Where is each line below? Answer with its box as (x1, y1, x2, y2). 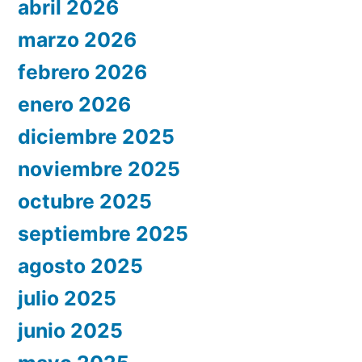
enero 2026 (18, 92, 131, 117)
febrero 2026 (18, 60, 147, 85)
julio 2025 (18, 286, 116, 311)
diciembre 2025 (18, 124, 175, 149)
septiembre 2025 (18, 221, 188, 246)
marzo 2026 (18, 27, 137, 53)
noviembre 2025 (18, 157, 180, 182)
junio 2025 (18, 318, 123, 343)
